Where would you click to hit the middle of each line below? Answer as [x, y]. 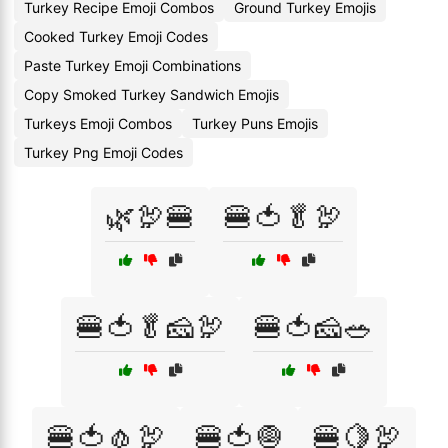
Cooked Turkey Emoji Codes [116, 36]
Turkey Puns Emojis [255, 123]
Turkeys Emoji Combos [98, 123]
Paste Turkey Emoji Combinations [132, 65]
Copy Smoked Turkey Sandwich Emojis [151, 94]
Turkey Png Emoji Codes [103, 152]
